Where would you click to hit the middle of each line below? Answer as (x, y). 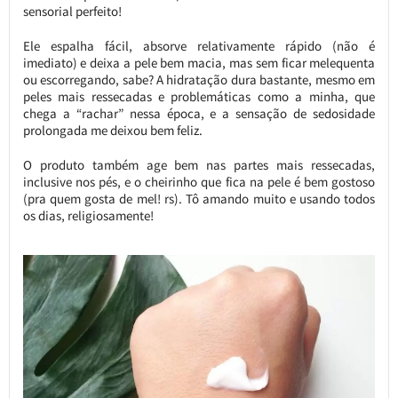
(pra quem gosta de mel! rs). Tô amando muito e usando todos (199, 199)
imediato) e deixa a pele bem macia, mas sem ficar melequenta (199, 63)
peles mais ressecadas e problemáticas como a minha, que (199, 97)
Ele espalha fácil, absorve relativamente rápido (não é (199, 46)
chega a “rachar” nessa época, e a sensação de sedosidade (199, 114)
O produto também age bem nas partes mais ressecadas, (199, 165)
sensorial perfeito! (72, 12)
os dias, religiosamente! (88, 216)
